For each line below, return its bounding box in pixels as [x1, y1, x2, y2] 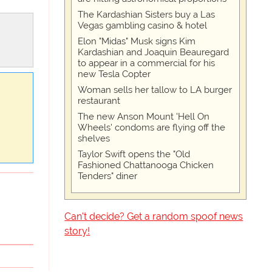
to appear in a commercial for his [78, 58, 216, 69]
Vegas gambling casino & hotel [78, 20, 208, 31]
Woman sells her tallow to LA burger [78, 84, 233, 95]
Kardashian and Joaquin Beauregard [78, 47, 229, 58]
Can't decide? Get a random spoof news [64, 211, 243, 222]
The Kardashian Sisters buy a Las [78, 9, 216, 20]
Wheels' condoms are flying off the [78, 122, 226, 133]
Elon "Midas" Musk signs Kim [78, 36, 196, 47]
